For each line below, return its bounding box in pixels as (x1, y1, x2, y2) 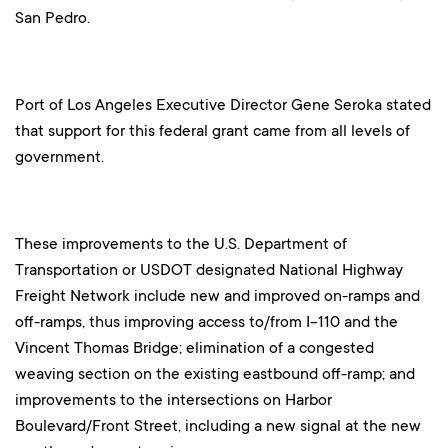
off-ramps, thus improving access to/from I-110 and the (15, 311, 398, 331)
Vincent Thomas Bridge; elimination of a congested (15, 337, 374, 357)
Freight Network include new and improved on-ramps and (15, 285, 420, 305)
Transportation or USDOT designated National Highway (15, 259, 403, 279)
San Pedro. (15, 7, 90, 27)
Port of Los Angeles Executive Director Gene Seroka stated (15, 94, 431, 114)
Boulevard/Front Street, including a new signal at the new (15, 415, 421, 435)
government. (15, 146, 104, 166)
